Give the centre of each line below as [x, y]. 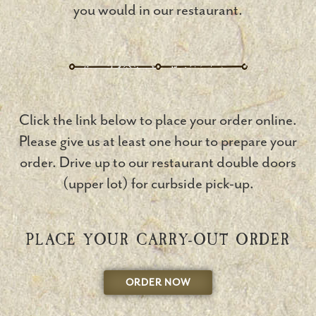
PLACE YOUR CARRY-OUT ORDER [158, 240]
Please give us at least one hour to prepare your [158, 141]
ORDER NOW [158, 282]
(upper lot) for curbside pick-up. [158, 183]
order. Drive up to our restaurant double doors [158, 162]
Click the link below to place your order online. [158, 120]
